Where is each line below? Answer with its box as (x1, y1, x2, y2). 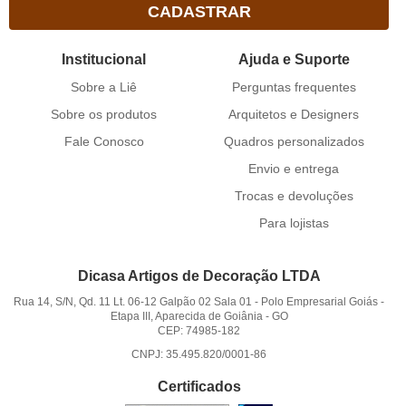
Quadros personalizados (223, 133, 364, 149)
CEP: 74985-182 (158, 324, 241, 338)
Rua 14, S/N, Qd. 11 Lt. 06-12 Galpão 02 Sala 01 (14, 295, 253, 309)
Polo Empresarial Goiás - (261, 295, 385, 309)
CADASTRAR (147, 2, 251, 21)
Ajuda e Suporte (237, 51, 350, 67)
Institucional (62, 51, 147, 67)
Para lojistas (258, 215, 329, 230)
